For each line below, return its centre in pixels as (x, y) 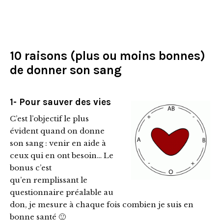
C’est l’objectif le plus (49, 119)
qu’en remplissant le (49, 180)
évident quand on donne (57, 131)
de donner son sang (66, 70)
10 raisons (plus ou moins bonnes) (108, 56)
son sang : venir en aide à (58, 143)
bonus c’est (31, 168)
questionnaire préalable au (62, 192)
